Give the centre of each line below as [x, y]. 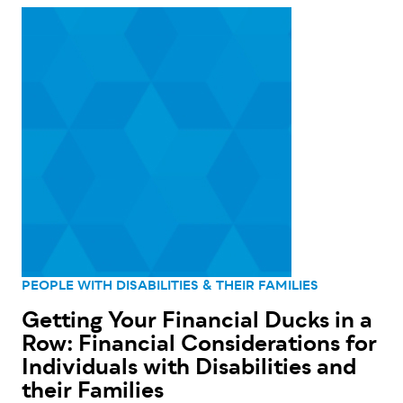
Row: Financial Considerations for [199, 346]
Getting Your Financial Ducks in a [197, 322]
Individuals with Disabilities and [189, 369]
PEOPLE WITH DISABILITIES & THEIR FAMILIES [170, 287]
